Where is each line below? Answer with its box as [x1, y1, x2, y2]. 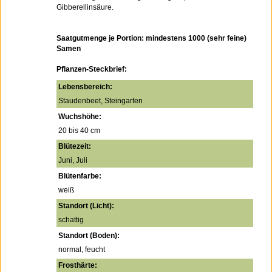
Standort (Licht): [58, 202, 114, 210]
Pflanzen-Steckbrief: [56, 65, 127, 73]
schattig [58, 216, 84, 224]
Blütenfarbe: [58, 172, 101, 180]
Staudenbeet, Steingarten [58, 97, 143, 105]
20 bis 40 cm [58, 126, 100, 135]
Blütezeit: [58, 142, 91, 151]
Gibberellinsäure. [56, 3, 114, 12]
